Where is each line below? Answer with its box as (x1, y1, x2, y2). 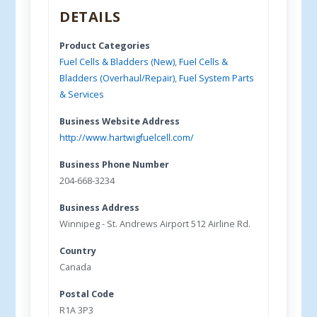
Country (59, 245, 97, 257)
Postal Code (59, 288, 115, 300)
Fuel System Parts (179, 72, 255, 84)
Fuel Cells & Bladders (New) (59, 56, 175, 68)
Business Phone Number (59, 158, 170, 171)
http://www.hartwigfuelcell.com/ (59, 132, 195, 144)
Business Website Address (59, 115, 180, 127)
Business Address (59, 202, 140, 214)
